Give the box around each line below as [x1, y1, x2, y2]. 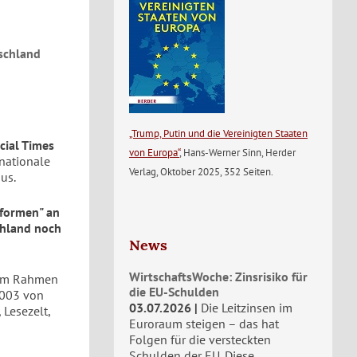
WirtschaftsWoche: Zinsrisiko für [129, 269, 308, 284]
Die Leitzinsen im [201, 300, 292, 316]
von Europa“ [129, 145, 179, 159]
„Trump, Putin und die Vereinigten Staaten [129, 126, 308, 140]
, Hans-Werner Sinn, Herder [179, 145, 296, 159]
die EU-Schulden [129, 284, 219, 300]
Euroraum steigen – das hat [129, 316, 279, 331]
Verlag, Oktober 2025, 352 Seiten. [129, 164, 273, 178]
